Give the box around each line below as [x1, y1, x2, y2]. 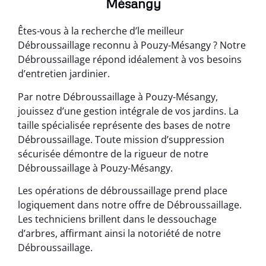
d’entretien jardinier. [18, 67, 110, 81]
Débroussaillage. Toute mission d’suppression [18, 132, 224, 146]
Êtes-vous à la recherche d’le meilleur [18, 24, 184, 38]
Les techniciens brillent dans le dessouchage [18, 212, 217, 226]
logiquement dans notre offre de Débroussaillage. [18, 198, 242, 211]
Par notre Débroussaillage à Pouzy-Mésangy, [18, 90, 218, 103]
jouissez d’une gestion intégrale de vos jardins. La [18, 104, 239, 118]
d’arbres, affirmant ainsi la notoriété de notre [18, 226, 221, 240]
